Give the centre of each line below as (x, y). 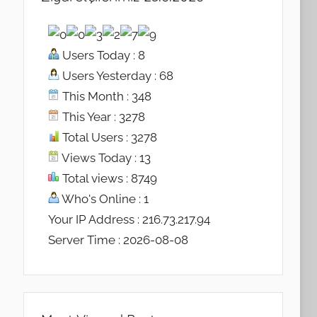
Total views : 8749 (108, 179)
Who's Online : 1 (104, 199)
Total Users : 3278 (108, 138)
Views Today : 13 (105, 158)
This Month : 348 (105, 97)
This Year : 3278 (102, 117)
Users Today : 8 (102, 56)
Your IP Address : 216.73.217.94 (129, 220)
